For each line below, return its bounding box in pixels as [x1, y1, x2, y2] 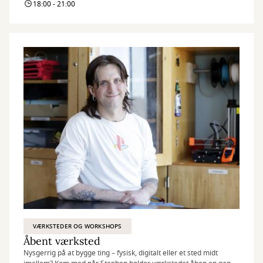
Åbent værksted [23, 234, 100, 248]
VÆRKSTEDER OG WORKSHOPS [33, 222, 122, 231]
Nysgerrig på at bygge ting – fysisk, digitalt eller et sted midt [23, 248, 218, 258]
